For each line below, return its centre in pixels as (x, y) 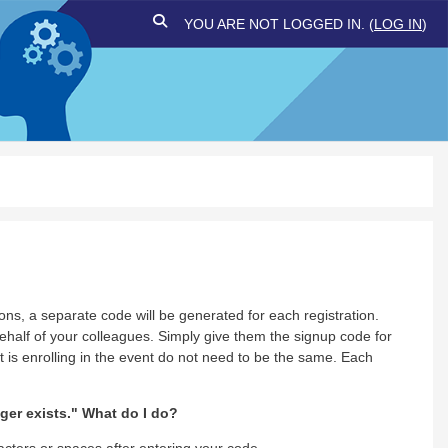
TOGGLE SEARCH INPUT (233, 23)
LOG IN (398, 24)
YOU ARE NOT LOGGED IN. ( (279, 24)
